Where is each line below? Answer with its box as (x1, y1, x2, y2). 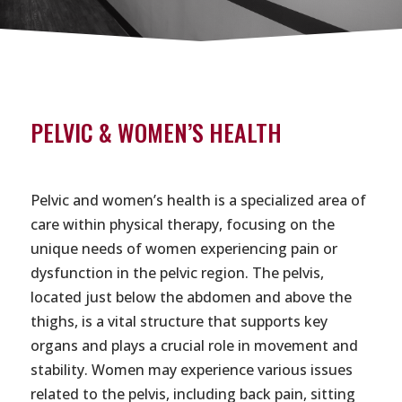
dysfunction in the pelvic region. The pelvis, (30, 263, 324, 284)
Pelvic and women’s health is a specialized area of (30, 190, 366, 211)
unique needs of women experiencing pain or (30, 239, 337, 259)
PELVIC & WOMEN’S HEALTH (30, 115, 282, 151)
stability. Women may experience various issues (30, 360, 353, 380)
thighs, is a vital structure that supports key (30, 311, 328, 332)
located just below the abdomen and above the (30, 287, 352, 308)
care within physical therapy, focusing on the (30, 214, 335, 235)
